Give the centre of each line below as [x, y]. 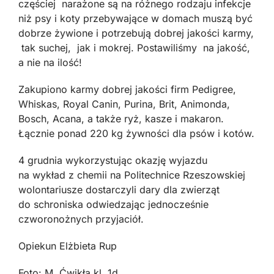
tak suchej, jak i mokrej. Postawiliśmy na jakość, [134, 48]
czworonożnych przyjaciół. [81, 219]
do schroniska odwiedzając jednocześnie [113, 204]
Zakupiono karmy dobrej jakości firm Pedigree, [127, 89]
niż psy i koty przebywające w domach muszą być [135, 18]
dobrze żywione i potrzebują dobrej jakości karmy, [136, 33]
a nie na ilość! [50, 62]
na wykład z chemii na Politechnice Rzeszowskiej [132, 175]
